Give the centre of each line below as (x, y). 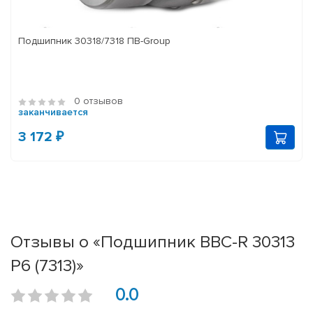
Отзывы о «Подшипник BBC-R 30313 (153, 242)
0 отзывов (99, 101)
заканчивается (53, 112)
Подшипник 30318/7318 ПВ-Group (94, 41)
